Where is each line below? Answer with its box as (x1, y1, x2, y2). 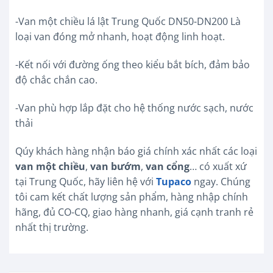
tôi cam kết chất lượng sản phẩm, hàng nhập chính (15, 190, 248, 204)
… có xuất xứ (190, 159, 247, 173)
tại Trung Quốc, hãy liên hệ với (15, 174, 156, 188)
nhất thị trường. (15, 220, 88, 234)
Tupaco (156, 174, 191, 188)
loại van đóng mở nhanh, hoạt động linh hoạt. (15, 30, 225, 44)
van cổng (146, 159, 190, 173)
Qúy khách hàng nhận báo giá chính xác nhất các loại (15, 144, 257, 158)
